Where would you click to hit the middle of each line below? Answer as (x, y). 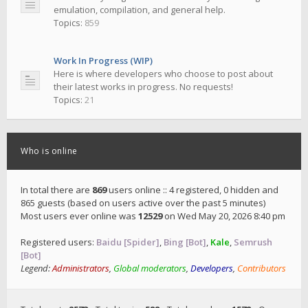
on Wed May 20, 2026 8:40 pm (224, 216)
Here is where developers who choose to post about (163, 74)
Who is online (49, 151)
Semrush (253, 242)
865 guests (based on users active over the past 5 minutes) (143, 203)
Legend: (36, 268)
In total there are (56, 190)
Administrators (81, 268)
